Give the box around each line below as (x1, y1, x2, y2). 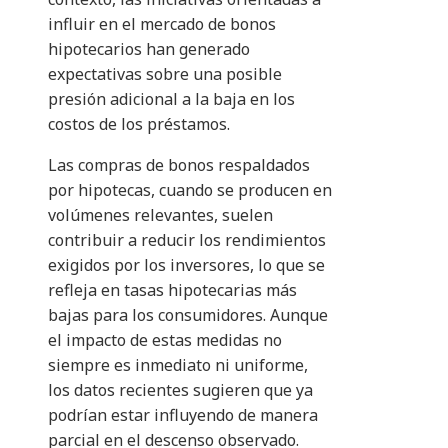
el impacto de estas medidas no (48, 329, 282, 352)
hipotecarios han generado (48, 38, 250, 61)
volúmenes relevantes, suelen (48, 204, 273, 227)
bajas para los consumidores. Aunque (48, 304, 328, 327)
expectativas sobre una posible (48, 63, 282, 86)
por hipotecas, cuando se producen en (48, 179, 332, 202)
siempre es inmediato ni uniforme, (48, 354, 308, 377)
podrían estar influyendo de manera (48, 404, 318, 427)
